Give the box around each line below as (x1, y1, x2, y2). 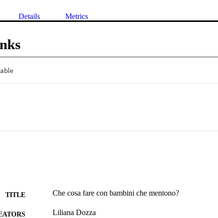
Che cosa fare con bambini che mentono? (53, 189, 179, 198)
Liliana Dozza (53, 208, 96, 217)
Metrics (65, 12, 88, 21)
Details (18, 12, 40, 21)
